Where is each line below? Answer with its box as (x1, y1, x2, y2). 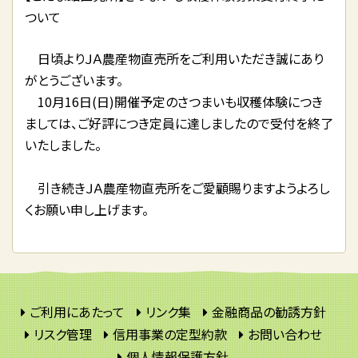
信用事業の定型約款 (112, 324, 227, 344)
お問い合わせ (247, 324, 322, 344)
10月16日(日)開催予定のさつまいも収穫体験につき (25, 92, 323, 111)
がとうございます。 (25, 70, 123, 89)
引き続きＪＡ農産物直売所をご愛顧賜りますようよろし (25, 178, 330, 197)
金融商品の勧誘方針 (211, 302, 326, 321)
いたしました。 (25, 135, 101, 154)
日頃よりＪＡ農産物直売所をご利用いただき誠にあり (25, 49, 324, 68)
